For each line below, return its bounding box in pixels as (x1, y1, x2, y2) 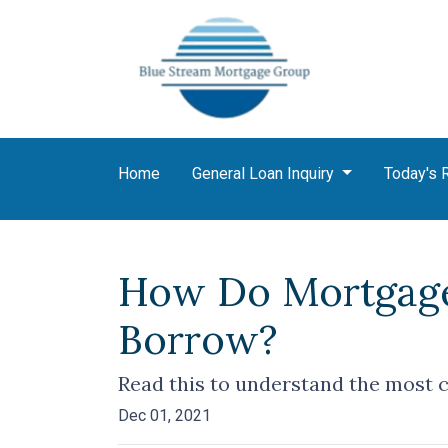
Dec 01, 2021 (118, 406, 211, 425)
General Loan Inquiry (192, 164, 338, 183)
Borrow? (118, 314, 278, 365)
